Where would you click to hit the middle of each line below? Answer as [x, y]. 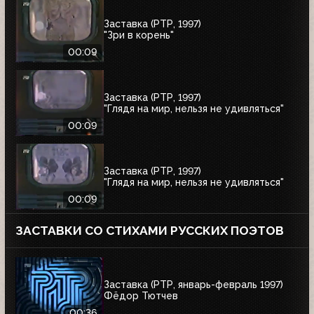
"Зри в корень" [139, 35]
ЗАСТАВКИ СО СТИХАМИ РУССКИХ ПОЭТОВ [150, 231]
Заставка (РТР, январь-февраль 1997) [193, 284]
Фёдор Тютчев [141, 295]
